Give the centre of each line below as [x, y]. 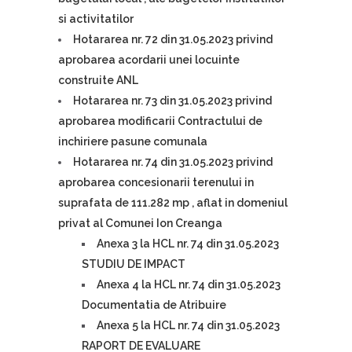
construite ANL [98, 80]
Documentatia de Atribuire [154, 305]
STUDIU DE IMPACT [134, 264]
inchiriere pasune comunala [133, 141]
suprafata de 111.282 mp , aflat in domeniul [173, 203]
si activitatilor [96, 19]
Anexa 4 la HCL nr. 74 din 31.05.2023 [189, 284]
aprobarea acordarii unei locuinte [149, 60]
